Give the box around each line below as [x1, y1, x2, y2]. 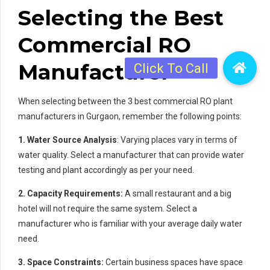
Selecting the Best [18, 5, 224, 31]
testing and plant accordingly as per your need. [18, 165, 194, 175]
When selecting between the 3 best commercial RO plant [18, 96, 233, 107]
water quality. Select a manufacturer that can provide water [18, 150, 244, 160]
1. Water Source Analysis [18, 135, 117, 145]
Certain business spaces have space [104, 257, 243, 268]
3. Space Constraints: [18, 257, 104, 268]
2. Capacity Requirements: [18, 189, 123, 199]
